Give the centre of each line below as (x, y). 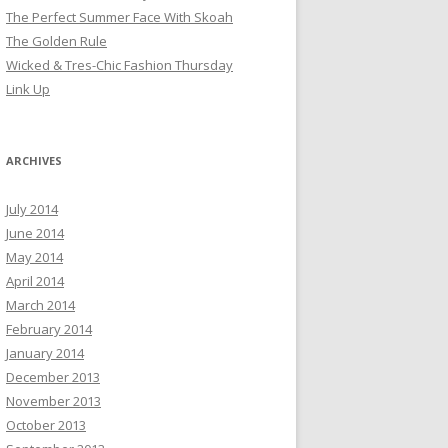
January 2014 (45, 352)
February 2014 (49, 328)
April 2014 (35, 280)
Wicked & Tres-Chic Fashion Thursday (119, 64)
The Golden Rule (56, 40)
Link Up (28, 88)
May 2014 (34, 256)
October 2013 (46, 424)
